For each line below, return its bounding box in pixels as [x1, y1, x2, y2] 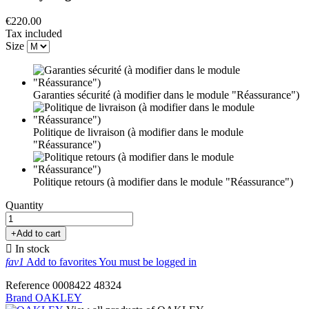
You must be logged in [99, 255, 197, 268]
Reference [6, 279, 52, 291]
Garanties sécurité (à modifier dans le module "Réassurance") [33, 88, 299, 101]
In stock [12, 242, 50, 255]
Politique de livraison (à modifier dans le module [33, 126, 243, 138]
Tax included [6, 27, 62, 39]
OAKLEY [35, 291, 82, 303]
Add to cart [17, 228, 61, 239]
